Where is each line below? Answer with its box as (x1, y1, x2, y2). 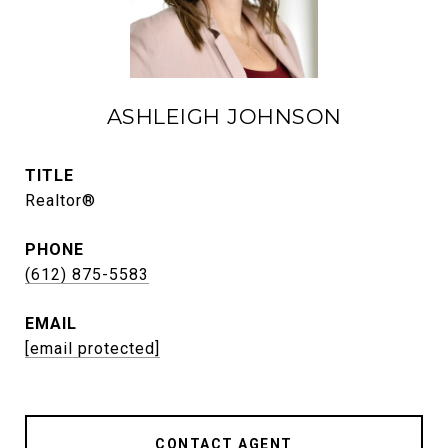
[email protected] (25, 339, 160, 358)
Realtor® (25, 191, 96, 210)
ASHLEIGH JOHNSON (106, 104, 342, 129)
